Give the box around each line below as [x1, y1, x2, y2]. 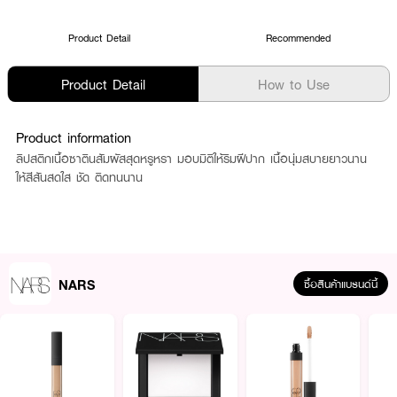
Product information [16, 128, 131, 146]
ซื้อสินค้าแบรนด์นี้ [304, 276, 378, 291]
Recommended [265, 31, 331, 44]
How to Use [258, 75, 330, 93]
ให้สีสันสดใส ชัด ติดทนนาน [16, 169, 143, 185]
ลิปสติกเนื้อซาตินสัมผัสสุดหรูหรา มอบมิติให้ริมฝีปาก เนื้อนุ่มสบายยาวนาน [16, 151, 367, 167]
